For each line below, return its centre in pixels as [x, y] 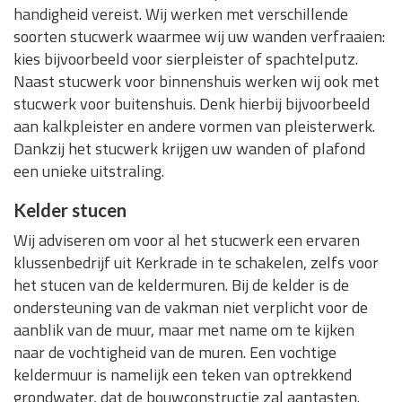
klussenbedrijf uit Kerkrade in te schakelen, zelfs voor [196, 262]
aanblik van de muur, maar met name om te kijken [184, 329]
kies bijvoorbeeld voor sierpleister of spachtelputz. [186, 58]
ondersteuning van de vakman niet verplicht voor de [191, 307]
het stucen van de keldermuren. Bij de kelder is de [181, 284]
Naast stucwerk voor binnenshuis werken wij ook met [197, 81]
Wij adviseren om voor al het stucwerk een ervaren [187, 240]
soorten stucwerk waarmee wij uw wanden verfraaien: [199, 36]
